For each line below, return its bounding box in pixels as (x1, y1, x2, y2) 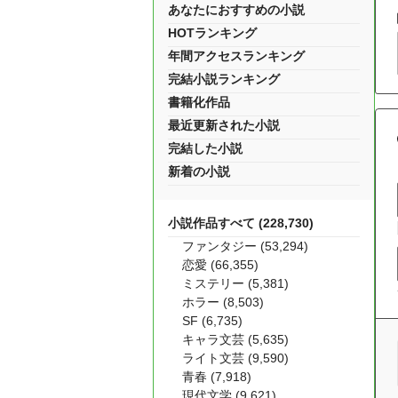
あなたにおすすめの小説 (168, 3, 305, 17)
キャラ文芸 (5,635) (182, 332, 289, 346)
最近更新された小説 (168, 118, 280, 132)
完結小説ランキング (168, 72, 280, 86)
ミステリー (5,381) (182, 276, 289, 291)
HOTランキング (168, 26, 257, 40)
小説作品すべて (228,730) (168, 216, 314, 230)
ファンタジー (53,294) (182, 239, 308, 253)
